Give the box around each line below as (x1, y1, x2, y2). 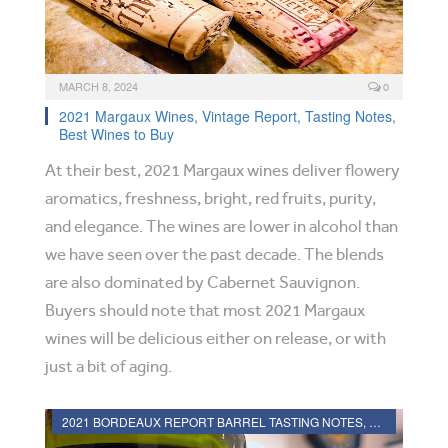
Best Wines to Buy (59, 124, 174, 144)
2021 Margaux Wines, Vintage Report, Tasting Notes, (59, 106, 396, 126)
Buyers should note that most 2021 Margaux (45, 301, 365, 320)
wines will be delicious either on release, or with (45, 329, 386, 348)
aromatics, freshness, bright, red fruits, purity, (45, 189, 376, 208)
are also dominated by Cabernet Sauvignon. (45, 273, 360, 292)
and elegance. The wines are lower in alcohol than (45, 217, 398, 236)
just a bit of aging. (45, 357, 172, 376)
